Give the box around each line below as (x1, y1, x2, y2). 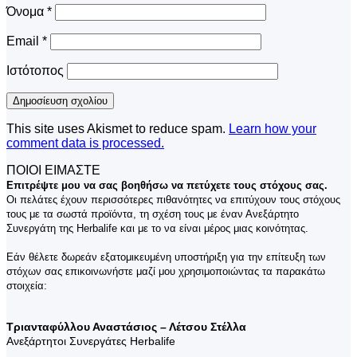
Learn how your (229, 122, 316, 136)
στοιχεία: (6, 280, 47, 292)
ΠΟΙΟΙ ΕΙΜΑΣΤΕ (6, 163, 100, 178)
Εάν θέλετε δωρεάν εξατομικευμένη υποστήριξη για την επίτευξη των (6, 251, 326, 264)
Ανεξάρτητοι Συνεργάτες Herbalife (6, 335, 178, 348)
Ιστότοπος (6, 64, 64, 78)
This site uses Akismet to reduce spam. (6, 122, 229, 136)
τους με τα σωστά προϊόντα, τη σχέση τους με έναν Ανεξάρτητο (6, 208, 299, 221)
